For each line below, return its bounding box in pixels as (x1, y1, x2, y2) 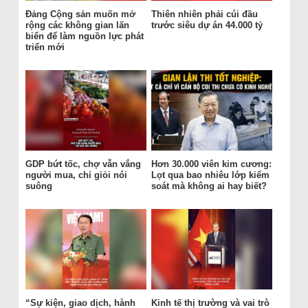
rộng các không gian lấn (25, 20, 129, 31)
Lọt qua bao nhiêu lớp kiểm (151, 170, 269, 181)
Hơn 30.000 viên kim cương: (151, 159, 272, 170)
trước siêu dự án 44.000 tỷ (151, 20, 263, 31)
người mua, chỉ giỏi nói (25, 170, 127, 181)
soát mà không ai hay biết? (151, 181, 267, 192)
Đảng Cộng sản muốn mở (25, 9, 135, 20)
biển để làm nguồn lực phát (25, 31, 144, 42)
